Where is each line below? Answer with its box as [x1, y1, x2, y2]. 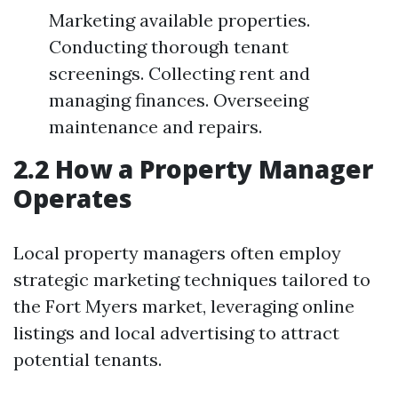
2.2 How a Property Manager [13, 152, 373, 186]
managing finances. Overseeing [49, 89, 308, 111]
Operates [13, 181, 132, 215]
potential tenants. [13, 348, 162, 370]
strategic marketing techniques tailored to [13, 268, 370, 291]
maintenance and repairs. [49, 115, 262, 138]
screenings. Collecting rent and [49, 62, 310, 84]
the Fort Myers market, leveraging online [13, 295, 354, 317]
